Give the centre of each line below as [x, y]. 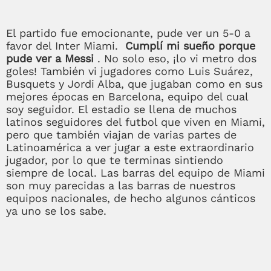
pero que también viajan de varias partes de [121, 134]
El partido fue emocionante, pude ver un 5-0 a [128, 33]
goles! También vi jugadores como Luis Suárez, [129, 71]
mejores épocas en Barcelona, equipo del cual [127, 96]
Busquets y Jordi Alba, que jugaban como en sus [134, 83]
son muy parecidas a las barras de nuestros [121, 185]
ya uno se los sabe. [56, 211]
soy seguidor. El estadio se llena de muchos [121, 109]
